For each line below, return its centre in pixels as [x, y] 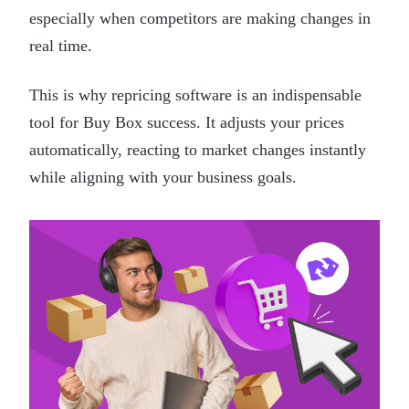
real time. [61, 45]
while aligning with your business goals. [163, 177]
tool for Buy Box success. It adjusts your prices [187, 122]
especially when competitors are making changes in [200, 18]
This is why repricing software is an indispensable [195, 94]
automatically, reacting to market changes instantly [198, 149]
